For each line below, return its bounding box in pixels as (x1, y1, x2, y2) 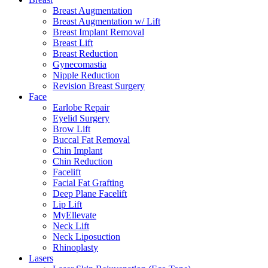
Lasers (29, 253, 53, 263)
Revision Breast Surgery (53, 81, 145, 91)
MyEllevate (53, 210, 96, 220)
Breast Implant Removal (53, 27, 144, 37)
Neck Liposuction (53, 232, 120, 242)
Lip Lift (53, 199, 82, 209)
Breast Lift (53, 38, 93, 48)
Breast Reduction (53, 48, 118, 59)
